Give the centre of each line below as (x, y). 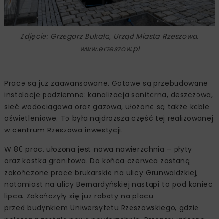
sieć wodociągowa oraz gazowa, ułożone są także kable (107, 107)
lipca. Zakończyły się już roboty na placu (79, 196)
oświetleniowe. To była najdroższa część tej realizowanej (109, 119)
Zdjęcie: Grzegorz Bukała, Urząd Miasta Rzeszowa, (109, 36)
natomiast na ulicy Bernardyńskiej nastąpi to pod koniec (109, 185)
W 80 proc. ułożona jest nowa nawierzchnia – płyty (98, 149)
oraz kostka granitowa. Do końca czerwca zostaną (97, 161)
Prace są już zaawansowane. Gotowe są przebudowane (106, 83)
